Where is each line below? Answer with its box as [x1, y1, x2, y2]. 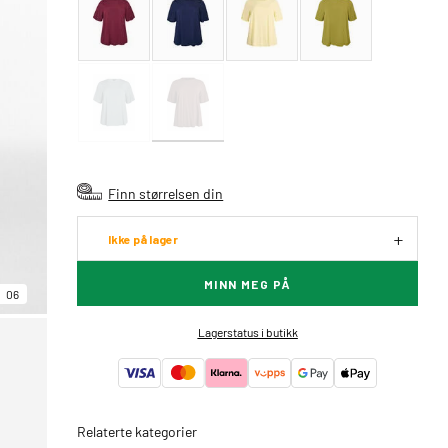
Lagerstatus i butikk [197, 324, 298, 340]
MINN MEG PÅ [203, 277, 292, 291]
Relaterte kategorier [77, 422, 198, 440]
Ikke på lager [108, 232, 179, 246]
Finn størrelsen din [108, 184, 224, 202]
